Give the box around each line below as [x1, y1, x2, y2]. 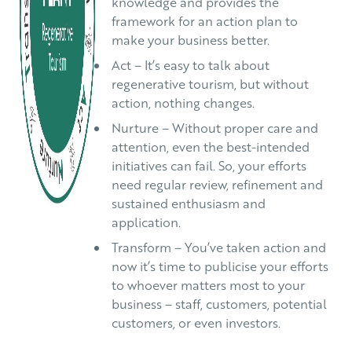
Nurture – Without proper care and [111, 119, 318, 137]
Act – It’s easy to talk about [111, 57, 269, 74]
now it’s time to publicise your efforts [111, 258, 328, 275]
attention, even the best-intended [111, 138, 310, 156]
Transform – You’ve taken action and [111, 239, 326, 256]
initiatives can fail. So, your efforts [111, 157, 306, 174]
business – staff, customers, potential [111, 295, 327, 313]
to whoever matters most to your [111, 277, 305, 294]
